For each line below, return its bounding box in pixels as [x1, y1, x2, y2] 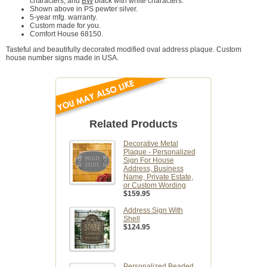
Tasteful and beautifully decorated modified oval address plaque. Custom [6, 45, 241, 54]
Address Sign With [123, 206, 183, 215]
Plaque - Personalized [123, 148, 195, 157]
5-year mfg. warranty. [30, 13, 97, 22]
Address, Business [123, 164, 184, 173]
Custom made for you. [30, 21, 101, 30]
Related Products [89, 118, 178, 131]
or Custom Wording [123, 181, 186, 190]
